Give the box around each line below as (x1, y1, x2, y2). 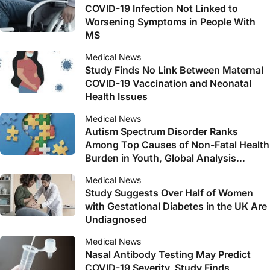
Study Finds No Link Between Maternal (85, 64, 263, 76)
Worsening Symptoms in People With (85, 16, 256, 28)
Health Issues (85, 90, 148, 102)
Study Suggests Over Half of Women (85, 187, 253, 199)
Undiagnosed (85, 213, 147, 225)
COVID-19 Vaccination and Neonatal (85, 77, 251, 89)
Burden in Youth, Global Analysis (85, 152, 236, 164)
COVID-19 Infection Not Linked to (85, 2, 238, 14)
